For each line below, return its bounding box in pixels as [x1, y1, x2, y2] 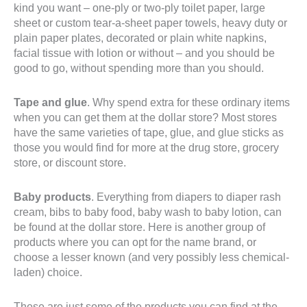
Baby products [14, 191, 91, 203]
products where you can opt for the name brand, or [14, 236, 256, 248]
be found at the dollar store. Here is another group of [14, 221, 265, 233]
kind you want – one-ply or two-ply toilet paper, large [14, 2, 265, 14]
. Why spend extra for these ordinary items [87, 97, 290, 108]
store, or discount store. [14, 157, 126, 169]
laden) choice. [14, 267, 82, 278]
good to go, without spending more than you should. [14, 62, 264, 74]
